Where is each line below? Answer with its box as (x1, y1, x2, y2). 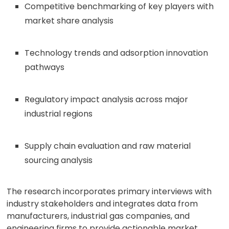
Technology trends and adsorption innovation (25, 47, 209, 59)
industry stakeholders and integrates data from (7, 198, 198, 210)
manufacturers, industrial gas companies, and (7, 210, 190, 222)
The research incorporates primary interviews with (7, 186, 212, 197)
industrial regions (25, 108, 93, 120)
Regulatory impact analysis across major (25, 94, 189, 105)
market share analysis (25, 15, 114, 27)
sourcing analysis (25, 154, 93, 166)
